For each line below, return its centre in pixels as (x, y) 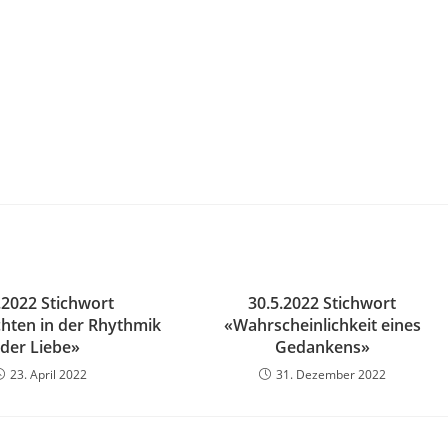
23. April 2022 (49, 374)
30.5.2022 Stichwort (322, 303)
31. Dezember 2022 (330, 374)
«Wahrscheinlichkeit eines (322, 325)
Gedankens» (322, 347)
